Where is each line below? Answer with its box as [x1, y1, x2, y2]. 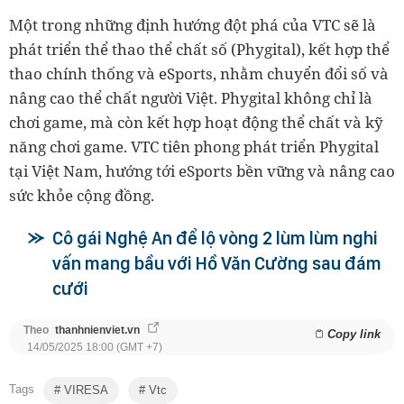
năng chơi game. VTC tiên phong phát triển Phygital [9, 136, 379, 158]
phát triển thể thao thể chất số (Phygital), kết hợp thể [9, 39, 390, 60]
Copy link [327, 327, 381, 342]
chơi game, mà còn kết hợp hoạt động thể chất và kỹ [9, 112, 383, 133]
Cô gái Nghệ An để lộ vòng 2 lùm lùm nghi [52, 227, 378, 250]
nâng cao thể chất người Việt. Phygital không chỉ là [9, 87, 372, 109]
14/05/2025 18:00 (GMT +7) [27, 341, 162, 354]
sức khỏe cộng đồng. [9, 185, 154, 207]
